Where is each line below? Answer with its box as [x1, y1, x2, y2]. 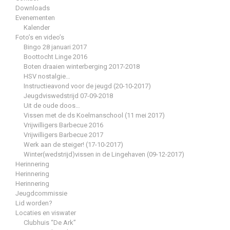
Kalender [24, 23, 50, 31]
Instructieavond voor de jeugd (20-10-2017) [24, 82, 151, 90]
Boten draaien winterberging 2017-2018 [24, 62, 140, 70]
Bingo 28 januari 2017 [24, 43, 87, 51]
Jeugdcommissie [15, 189, 67, 197]
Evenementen [15, 13, 55, 22]
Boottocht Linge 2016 [24, 52, 87, 61]
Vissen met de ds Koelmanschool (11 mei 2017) [24, 111, 165, 119]
